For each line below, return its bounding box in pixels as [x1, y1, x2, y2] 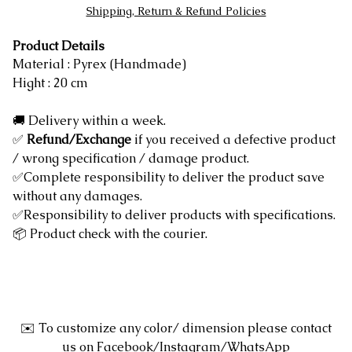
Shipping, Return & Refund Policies [86, 4, 266, 18]
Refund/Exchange [27, 131, 131, 148]
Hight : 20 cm [13, 75, 91, 91]
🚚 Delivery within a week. [13, 112, 166, 129]
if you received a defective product [131, 131, 335, 148]
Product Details [13, 38, 104, 54]
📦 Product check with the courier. [13, 225, 207, 242]
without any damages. [13, 188, 142, 204]
